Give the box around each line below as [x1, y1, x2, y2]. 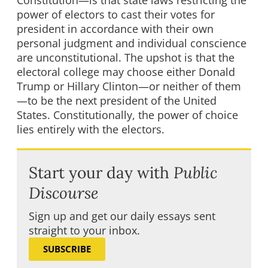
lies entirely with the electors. [17, 122, 165, 137]
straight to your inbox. [29, 223, 140, 238]
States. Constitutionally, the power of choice [17, 108, 238, 123]
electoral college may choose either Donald [17, 65, 235, 80]
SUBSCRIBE [43, 243, 91, 255]
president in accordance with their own [17, 22, 214, 36]
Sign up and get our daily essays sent [29, 209, 215, 224]
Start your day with [29, 162, 173, 183]
